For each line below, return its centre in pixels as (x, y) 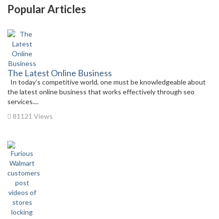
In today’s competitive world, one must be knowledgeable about (107, 82)
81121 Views (32, 116)
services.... (23, 101)
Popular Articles (47, 9)
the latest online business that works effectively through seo (101, 92)
